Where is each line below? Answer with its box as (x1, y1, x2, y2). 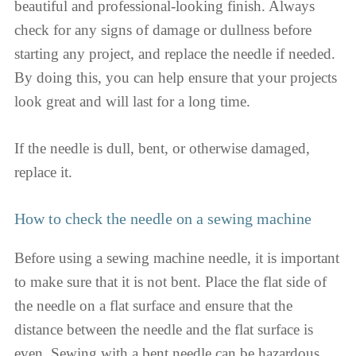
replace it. (14, 163, 72, 180)
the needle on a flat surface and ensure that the (14, 297, 292, 315)
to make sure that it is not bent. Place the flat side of (14, 273, 327, 291)
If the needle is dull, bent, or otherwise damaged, (14, 139, 310, 157)
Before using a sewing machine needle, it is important (14, 250, 339, 267)
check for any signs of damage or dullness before (14, 21, 311, 39)
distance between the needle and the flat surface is (14, 321, 313, 339)
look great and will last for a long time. (14, 93, 250, 110)
